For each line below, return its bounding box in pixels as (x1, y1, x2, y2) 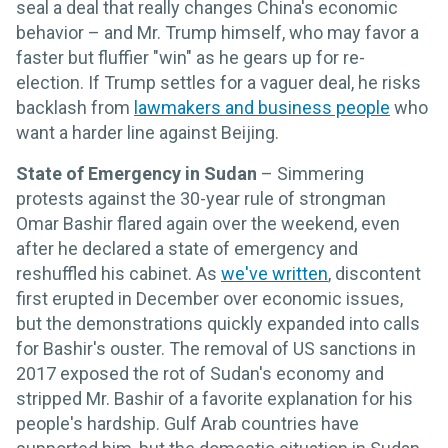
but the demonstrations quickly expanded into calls (16, 312, 420, 334)
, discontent (328, 262, 421, 284)
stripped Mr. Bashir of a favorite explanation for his (16, 387, 413, 409)
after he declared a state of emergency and (16, 237, 358, 259)
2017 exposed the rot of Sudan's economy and (16, 362, 384, 384)
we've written (221, 262, 328, 284)
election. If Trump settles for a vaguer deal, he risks (16, 71, 421, 93)
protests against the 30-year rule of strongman (16, 187, 386, 209)
